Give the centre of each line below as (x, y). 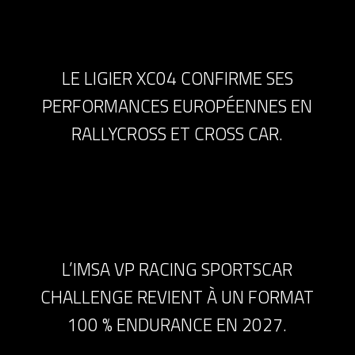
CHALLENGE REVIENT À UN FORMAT (177, 297)
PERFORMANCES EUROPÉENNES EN (177, 106)
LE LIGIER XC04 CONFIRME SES (177, 78)
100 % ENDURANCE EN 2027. (177, 324)
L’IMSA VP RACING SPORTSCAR (177, 269)
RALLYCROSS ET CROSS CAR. (177, 134)
